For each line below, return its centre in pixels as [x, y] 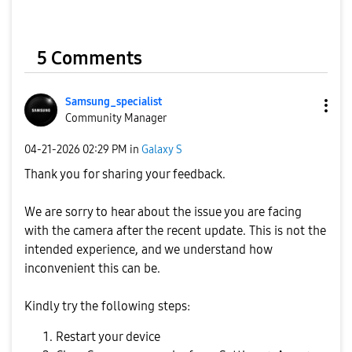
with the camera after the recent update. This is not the [175, 231]
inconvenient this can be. [92, 269]
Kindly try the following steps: [107, 306]
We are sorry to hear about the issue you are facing [163, 212]
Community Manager [116, 119]
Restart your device [108, 337]
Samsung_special [108, 102]
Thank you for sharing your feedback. [125, 174]
